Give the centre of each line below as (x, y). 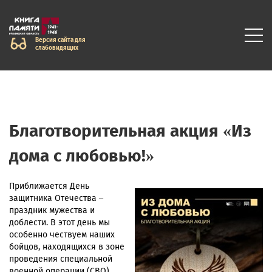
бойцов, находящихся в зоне (67, 247)
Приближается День (49, 186)
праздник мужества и (52, 211)
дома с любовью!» (82, 156)
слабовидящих (56, 48)
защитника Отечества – (56, 199)
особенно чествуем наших (62, 235)
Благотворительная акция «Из (130, 131)
